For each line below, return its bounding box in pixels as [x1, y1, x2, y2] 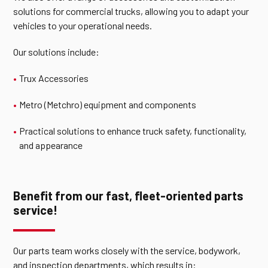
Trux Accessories [19, 72, 89, 84]
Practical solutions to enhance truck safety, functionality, [19, 125, 247, 136]
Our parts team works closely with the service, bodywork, [13, 245, 241, 256]
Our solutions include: [13, 46, 100, 57]
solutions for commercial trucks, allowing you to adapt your [13, 5, 249, 17]
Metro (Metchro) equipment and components [19, 99, 197, 110]
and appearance [19, 139, 83, 151]
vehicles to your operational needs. [13, 20, 153, 31]
